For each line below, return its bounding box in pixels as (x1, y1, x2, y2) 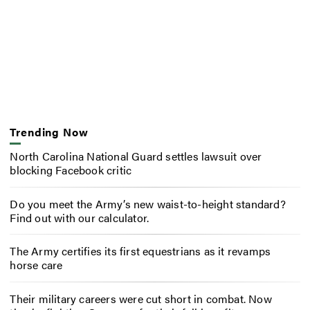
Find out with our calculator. (10, 209, 149, 226)
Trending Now (10, 124, 89, 140)
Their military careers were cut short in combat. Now (10, 291, 272, 307)
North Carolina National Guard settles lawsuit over (10, 147, 262, 164)
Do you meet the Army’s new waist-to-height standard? (10, 195, 286, 212)
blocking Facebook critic (10, 161, 132, 178)
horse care (10, 257, 63, 273)
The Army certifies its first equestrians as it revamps (10, 243, 271, 259)
